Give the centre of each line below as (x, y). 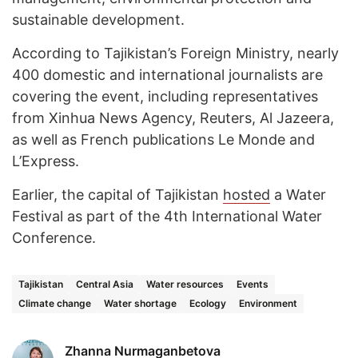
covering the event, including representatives (165, 97)
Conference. (54, 238)
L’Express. (46, 161)
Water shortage (140, 304)
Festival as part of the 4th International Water (167, 217)
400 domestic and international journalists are (167, 75)
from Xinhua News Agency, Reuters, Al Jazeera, (173, 118)
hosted (247, 195)
